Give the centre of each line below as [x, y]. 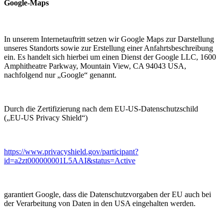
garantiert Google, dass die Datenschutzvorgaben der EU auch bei [108, 195]
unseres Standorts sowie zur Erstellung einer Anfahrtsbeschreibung [109, 48]
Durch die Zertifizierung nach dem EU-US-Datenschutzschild [101, 109]
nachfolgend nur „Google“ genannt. [60, 75]
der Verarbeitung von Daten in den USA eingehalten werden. [100, 204]
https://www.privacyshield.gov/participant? [71, 152]
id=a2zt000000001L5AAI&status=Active [70, 161]
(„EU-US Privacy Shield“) [46, 118]
